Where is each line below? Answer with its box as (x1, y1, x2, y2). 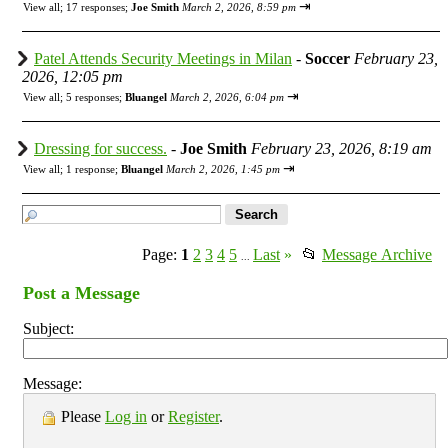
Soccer (305, 49, 350, 67)
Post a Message (23, 282, 140, 303)
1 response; (66, 162, 121, 175)
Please (57, 407, 105, 425)
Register (168, 407, 219, 425)
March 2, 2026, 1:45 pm (166, 162, 280, 175)
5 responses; (66, 90, 125, 103)
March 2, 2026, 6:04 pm (170, 90, 284, 103)
